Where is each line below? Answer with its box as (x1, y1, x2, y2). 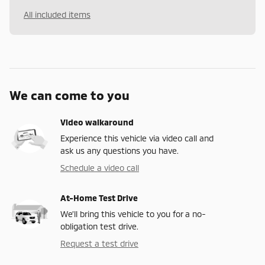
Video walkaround (60, 117, 134, 128)
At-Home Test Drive (60, 193, 138, 203)
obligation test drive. (60, 221, 138, 232)
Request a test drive (60, 238, 138, 249)
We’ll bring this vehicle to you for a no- (60, 209, 206, 219)
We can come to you (9, 88, 130, 103)
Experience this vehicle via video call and (60, 133, 214, 144)
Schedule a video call (60, 163, 139, 173)
